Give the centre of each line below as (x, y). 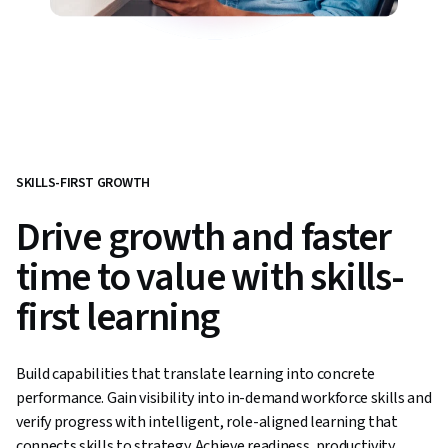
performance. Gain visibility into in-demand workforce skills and (224, 398)
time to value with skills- (210, 278)
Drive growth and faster (203, 238)
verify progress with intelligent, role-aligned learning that (207, 422)
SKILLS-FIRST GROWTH (83, 183)
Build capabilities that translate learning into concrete (196, 374)
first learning (118, 318)
